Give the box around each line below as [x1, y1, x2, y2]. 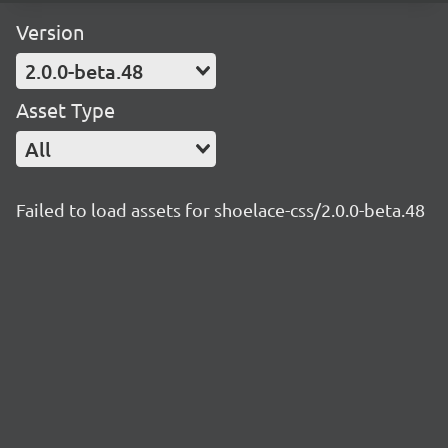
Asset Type [16, 97, 115, 122]
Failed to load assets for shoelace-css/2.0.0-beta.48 [16, 199, 425, 220]
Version [16, 19, 84, 44]
